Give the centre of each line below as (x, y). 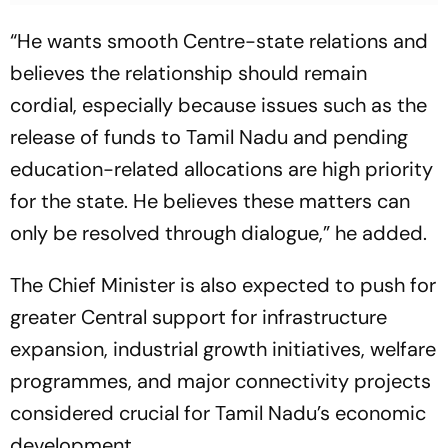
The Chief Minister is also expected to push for (223, 285)
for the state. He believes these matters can (210, 201)
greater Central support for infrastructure (198, 317)
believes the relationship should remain (188, 73)
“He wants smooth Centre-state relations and (219, 41)
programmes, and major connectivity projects (220, 381)
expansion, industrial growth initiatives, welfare (223, 349)
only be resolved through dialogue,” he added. (218, 233)
